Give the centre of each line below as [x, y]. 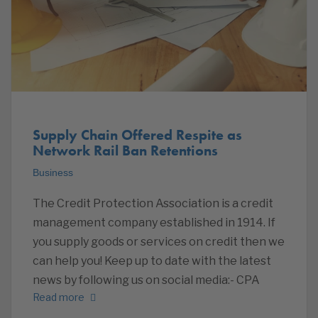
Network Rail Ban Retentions [125, 150]
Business [53, 172]
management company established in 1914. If [154, 222]
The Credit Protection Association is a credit [153, 203]
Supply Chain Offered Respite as [137, 135]
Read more [59, 297]
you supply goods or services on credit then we [159, 241]
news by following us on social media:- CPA [146, 280]
